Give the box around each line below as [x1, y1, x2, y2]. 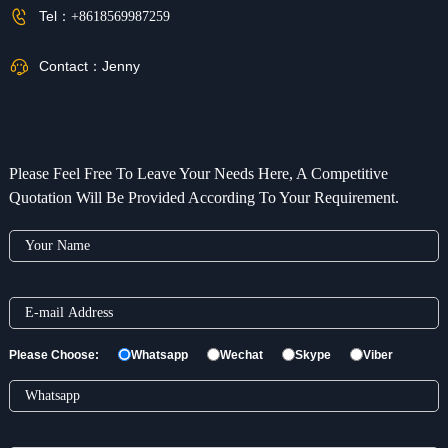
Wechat [219, 347, 263, 362]
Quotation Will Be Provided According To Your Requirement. [8, 188, 399, 206]
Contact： [38, 58, 102, 75]
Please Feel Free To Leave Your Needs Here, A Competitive [8, 164, 388, 182]
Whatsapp [130, 347, 188, 362]
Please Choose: [8, 347, 99, 362]
